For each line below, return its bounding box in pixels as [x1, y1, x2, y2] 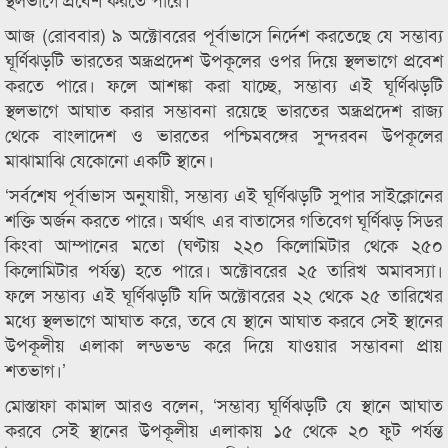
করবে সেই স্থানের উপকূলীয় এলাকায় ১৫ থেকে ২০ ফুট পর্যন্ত [5, 416, 443, 442]
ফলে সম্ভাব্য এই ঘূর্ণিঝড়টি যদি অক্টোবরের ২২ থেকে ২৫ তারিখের [5, 281, 443, 307]
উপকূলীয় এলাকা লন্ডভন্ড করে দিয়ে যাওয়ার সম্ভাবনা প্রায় [5, 331, 443, 357]
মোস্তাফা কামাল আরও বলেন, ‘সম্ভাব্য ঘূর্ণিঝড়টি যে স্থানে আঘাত [5, 391, 443, 417]
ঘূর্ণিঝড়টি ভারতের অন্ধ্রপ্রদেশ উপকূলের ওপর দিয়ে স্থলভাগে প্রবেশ [5, 46, 443, 72]
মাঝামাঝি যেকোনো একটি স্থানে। [5, 146, 214, 172]
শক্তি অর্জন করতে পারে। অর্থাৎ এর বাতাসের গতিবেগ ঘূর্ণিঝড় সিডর [5, 206, 443, 232]
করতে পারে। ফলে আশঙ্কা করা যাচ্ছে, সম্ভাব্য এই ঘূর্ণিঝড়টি [5, 71, 443, 97]
